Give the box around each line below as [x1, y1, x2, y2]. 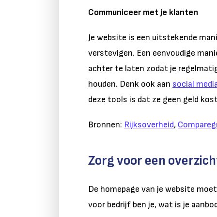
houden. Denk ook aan [88, 79, 172, 89]
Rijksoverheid [124, 120, 174, 130]
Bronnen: [88, 120, 124, 130]
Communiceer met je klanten [88, 7, 198, 17]
